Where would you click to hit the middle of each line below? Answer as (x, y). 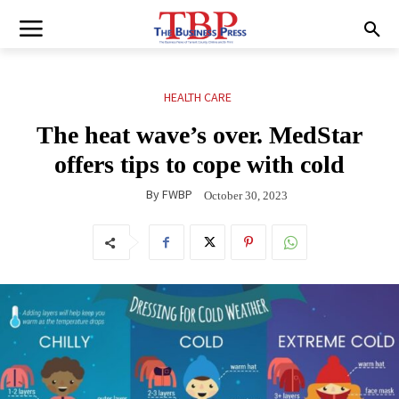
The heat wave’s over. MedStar (199, 135)
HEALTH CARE (197, 98)
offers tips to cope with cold (199, 165)
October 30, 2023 (246, 195)
